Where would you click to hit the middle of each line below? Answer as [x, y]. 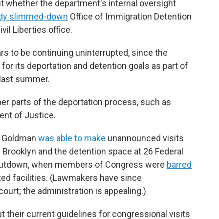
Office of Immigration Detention [130, 16]
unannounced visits [145, 138]
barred [179, 164]
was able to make [72, 138]
